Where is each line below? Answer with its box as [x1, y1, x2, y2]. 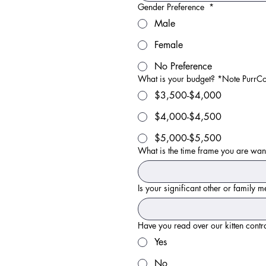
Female [154, 39, 183, 51]
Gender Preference [138, 1, 207, 12]
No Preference [154, 60, 212, 72]
